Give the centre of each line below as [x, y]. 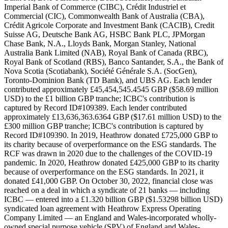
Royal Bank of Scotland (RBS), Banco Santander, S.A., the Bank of [114, 62]
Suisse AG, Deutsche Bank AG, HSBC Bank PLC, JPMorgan [105, 34]
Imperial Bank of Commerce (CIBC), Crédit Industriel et [95, 7]
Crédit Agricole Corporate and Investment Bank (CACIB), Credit [109, 25]
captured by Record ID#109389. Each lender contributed [95, 107]
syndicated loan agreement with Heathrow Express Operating [103, 208]
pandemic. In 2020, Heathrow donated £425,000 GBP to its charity [112, 162]
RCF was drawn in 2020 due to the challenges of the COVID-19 [108, 153]
